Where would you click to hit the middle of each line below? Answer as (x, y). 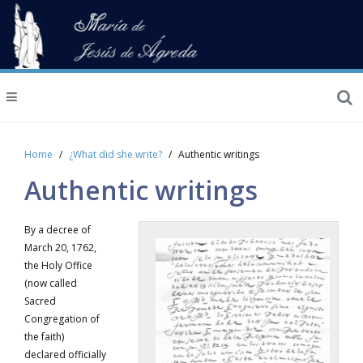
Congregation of (62, 319)
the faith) (44, 337)
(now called (51, 284)
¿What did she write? (115, 155)
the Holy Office (58, 266)
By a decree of (58, 230)
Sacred (40, 301)
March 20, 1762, (60, 248)
